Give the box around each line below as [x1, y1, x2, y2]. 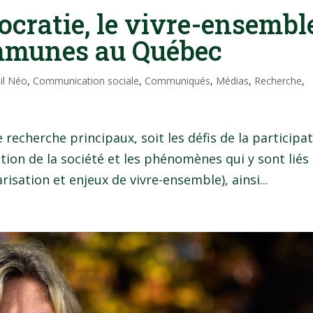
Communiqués [145, 74, 211, 88]
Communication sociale [33, 74, 140, 88]
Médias [216, 74, 249, 88]
